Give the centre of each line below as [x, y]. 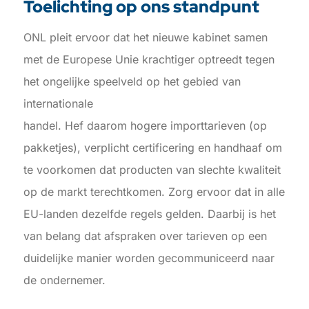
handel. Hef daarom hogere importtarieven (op [145, 126]
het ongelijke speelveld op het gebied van [132, 82]
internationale [58, 104]
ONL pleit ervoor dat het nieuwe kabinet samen [145, 38]
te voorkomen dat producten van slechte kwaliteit [152, 170]
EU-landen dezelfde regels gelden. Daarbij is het [149, 214]
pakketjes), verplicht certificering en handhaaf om [152, 148]
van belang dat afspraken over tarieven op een [145, 236]
